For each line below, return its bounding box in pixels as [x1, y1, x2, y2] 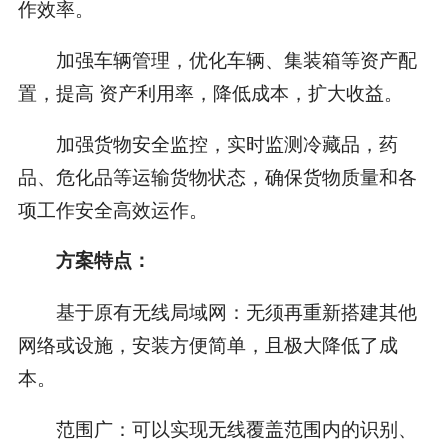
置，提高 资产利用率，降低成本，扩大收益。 [17, 77, 403, 105]
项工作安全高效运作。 [17, 194, 208, 222]
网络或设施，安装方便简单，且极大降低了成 [17, 330, 398, 358]
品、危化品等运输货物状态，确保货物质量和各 [17, 161, 417, 189]
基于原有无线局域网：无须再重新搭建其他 [17, 297, 417, 325]
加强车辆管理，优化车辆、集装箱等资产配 [17, 44, 417, 72]
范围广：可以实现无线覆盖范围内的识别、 [17, 414, 417, 442]
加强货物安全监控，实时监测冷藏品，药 [17, 128, 398, 156]
